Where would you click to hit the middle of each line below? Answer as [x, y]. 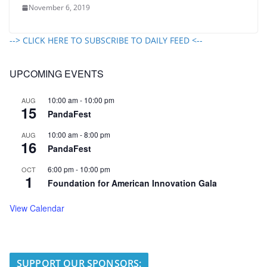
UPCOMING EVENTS [57, 74]
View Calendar [37, 208]
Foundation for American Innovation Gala [132, 183]
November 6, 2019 [59, 8]
